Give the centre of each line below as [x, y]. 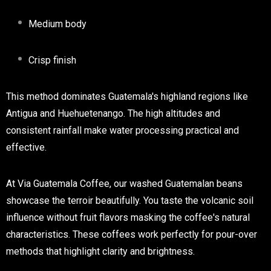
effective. [26, 147]
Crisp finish [52, 60]
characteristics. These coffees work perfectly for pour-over [132, 234]
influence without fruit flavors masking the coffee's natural [128, 217]
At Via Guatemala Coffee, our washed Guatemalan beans [124, 183]
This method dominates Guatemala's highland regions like [127, 96]
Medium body [57, 24]
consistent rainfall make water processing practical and [122, 130]
